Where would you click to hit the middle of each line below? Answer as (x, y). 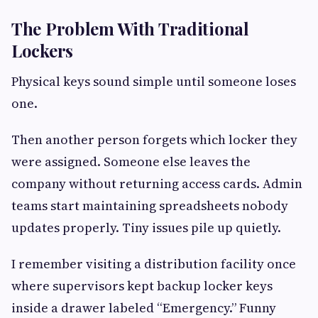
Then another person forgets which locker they (154, 140)
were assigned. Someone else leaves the (131, 162)
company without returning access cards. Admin (157, 184)
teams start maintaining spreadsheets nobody (150, 206)
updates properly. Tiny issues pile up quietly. (146, 228)
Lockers (42, 51)
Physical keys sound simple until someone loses (154, 82)
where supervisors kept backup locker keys (142, 286)
